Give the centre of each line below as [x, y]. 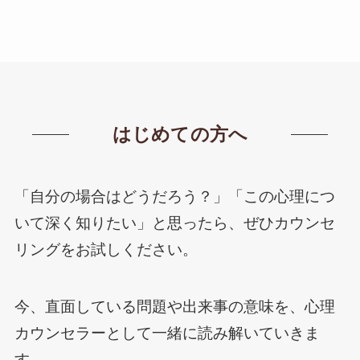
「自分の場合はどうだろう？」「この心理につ [174, 196]
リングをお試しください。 [106, 249]
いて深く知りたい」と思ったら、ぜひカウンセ [174, 223]
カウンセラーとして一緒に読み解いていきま [167, 333]
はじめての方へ [180, 134]
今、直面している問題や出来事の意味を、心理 [174, 306]
